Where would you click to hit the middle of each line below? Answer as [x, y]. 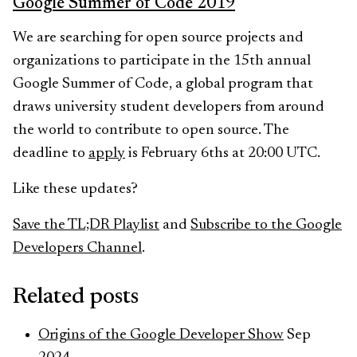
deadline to [51, 153]
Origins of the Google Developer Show [161, 335]
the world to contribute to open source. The [151, 130]
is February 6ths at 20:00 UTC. [223, 153]
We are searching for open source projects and [158, 38]
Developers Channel [77, 248]
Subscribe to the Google [266, 225]
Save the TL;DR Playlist [86, 225]
